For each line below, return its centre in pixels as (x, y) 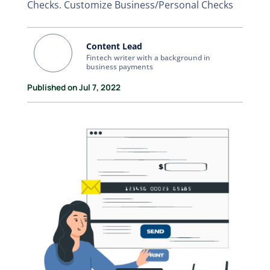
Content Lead (115, 46)
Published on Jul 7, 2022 (74, 87)
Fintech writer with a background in (149, 58)
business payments (120, 67)
